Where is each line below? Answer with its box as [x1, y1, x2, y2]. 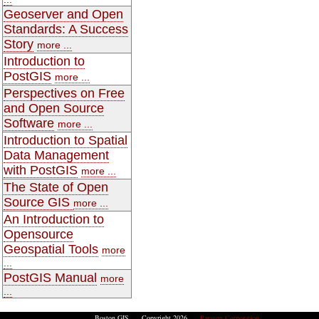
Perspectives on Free [4, 85, 125, 100]
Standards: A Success [4, 21, 128, 36]
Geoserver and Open [4, 6, 123, 21]
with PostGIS [4, 162, 78, 177]
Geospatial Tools [4, 241, 98, 256]
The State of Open [4, 179, 108, 194]
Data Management [4, 147, 109, 162]
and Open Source [4, 100, 104, 115]
